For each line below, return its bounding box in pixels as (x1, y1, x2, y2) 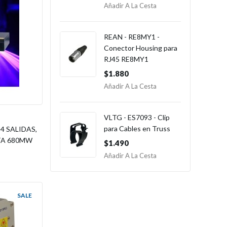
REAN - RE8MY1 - (103, 32, 160, 41)
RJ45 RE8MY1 (103, 55, 148, 63)
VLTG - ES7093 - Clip (103, 113, 170, 122)
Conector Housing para (103, 44, 177, 52)
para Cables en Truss (103, 124, 170, 133)
